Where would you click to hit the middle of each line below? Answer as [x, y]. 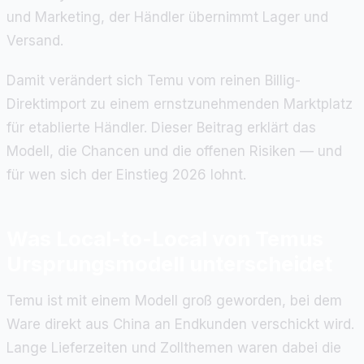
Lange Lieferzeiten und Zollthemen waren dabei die [174, 347]
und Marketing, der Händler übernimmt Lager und [167, 17]
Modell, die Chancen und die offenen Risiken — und [174, 151]
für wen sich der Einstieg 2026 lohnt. [126, 174]
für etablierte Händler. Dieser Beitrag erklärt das [161, 127]
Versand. [35, 40]
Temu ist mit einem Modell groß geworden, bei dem [174, 300]
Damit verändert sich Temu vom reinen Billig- [154, 80]
